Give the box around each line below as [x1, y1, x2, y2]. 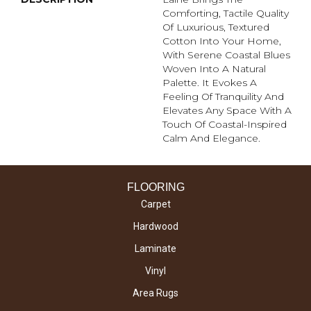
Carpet [140, 199, 171, 210]
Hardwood [133, 221, 178, 233]
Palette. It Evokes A [162, 76, 257, 90]
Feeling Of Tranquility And [162, 90, 284, 103]
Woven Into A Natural [162, 62, 266, 76]
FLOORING [126, 181, 185, 194]
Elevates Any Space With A [162, 104, 292, 117]
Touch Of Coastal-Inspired [162, 118, 287, 131]
